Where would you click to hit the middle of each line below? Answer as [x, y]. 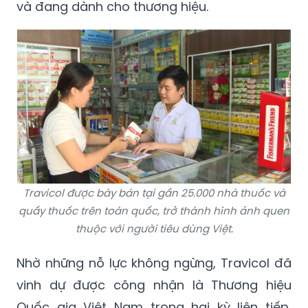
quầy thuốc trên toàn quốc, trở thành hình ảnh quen [154, 211]
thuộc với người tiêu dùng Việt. [154, 229]
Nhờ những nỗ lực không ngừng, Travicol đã [154, 263]
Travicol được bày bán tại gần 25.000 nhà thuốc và [154, 193]
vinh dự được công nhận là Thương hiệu [154, 285]
